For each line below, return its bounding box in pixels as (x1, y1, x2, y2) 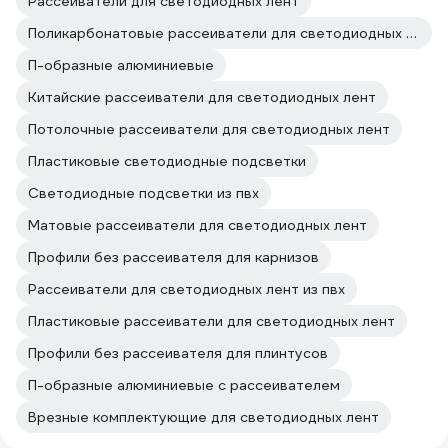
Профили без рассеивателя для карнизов (28, 248, 319, 266)
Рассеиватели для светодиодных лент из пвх (28, 280, 345, 298)
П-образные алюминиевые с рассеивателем (28, 376, 340, 394)
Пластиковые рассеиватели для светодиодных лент (28, 312, 395, 330)
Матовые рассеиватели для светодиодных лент (28, 216, 367, 234)
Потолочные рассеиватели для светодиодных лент (28, 120, 390, 138)
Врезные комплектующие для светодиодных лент (28, 408, 379, 426)
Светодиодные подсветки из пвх (28, 184, 259, 202)
